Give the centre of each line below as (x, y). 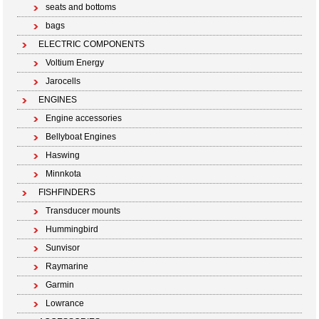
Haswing (63, 155)
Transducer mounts (83, 211)
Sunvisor (63, 248)
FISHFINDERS (67, 192)
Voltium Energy (75, 63)
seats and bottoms (81, 7)
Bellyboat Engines (81, 137)
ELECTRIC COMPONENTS (92, 44)
